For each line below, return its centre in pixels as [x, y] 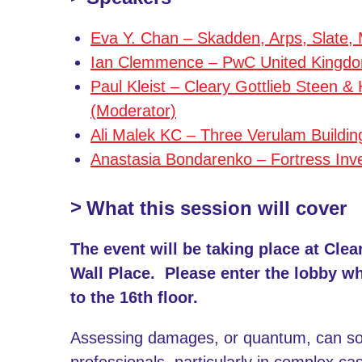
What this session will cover [217, 208]
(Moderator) [133, 110]
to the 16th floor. [134, 297]
